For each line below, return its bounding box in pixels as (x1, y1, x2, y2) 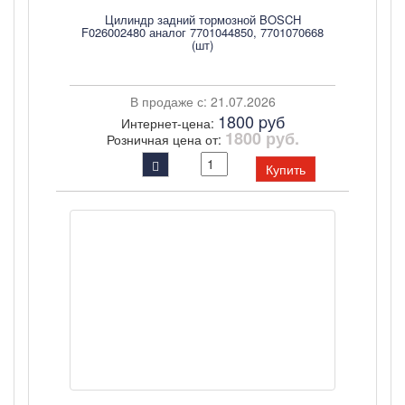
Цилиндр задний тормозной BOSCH (104, 11, 301, 28)
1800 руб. (224, 127, 299, 150)
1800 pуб (217, 109, 285, 133)
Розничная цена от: (106, 130, 225, 148)
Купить (266, 160, 306, 178)
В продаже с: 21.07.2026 (129, 92, 276, 110)
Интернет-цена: (120, 114, 218, 132)
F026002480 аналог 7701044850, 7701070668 (81, 24, 324, 41)
